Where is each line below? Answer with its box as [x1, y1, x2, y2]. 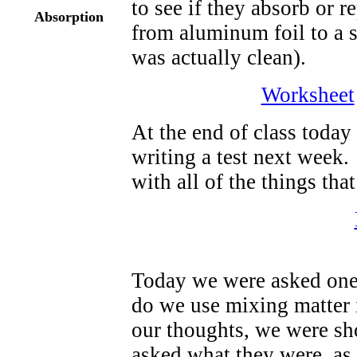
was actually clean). [131, 45, 306, 69]
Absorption [34, 9, 104, 25]
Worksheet [261, 83, 355, 107]
